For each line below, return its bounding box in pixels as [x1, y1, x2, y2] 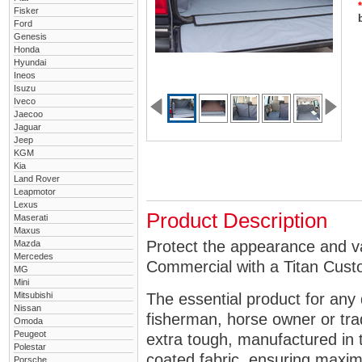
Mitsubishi [14, 290, 53, 300]
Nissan [14, 303, 41, 313]
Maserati [14, 213, 48, 222]
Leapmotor [14, 187, 56, 196]
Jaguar [14, 122, 41, 132]
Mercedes [14, 251, 53, 261]
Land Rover [14, 174, 60, 183]
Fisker [14, 6, 39, 15]
